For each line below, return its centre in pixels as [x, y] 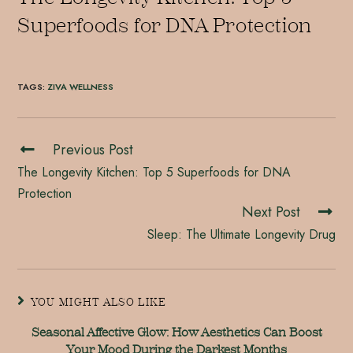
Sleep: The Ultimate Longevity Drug [241, 235]
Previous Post [93, 150]
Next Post [271, 212]
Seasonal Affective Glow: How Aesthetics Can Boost [176, 333]
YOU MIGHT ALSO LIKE [98, 303]
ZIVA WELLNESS [81, 87]
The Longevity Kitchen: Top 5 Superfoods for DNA [154, 173]
